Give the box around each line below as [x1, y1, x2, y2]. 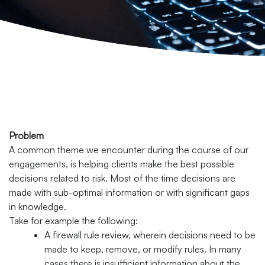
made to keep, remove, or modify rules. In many [44, 243, 241, 255]
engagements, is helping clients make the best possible [9, 157, 234, 170]
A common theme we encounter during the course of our [9, 143, 248, 156]
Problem [9, 129, 44, 141]
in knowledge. [9, 200, 66, 212]
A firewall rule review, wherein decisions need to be [44, 228, 256, 241]
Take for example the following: [9, 214, 138, 227]
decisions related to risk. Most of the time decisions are [9, 172, 235, 184]
